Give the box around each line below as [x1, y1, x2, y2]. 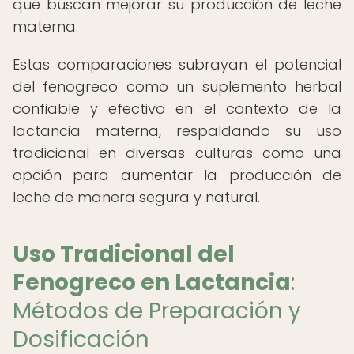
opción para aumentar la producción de [13, 165, 341, 185]
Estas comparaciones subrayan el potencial [13, 55, 341, 74]
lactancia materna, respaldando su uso [13, 121, 341, 141]
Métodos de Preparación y [13, 296, 301, 326]
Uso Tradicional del [13, 239, 235, 269]
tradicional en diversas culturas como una [13, 143, 341, 163]
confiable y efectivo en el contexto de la [13, 99, 341, 119]
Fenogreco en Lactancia [13, 267, 291, 298]
